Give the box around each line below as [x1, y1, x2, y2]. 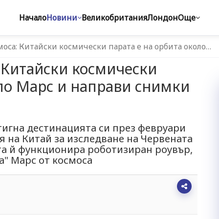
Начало [19, 12, 46, 23]
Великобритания [82, 12, 147, 23]
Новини [46, 12, 77, 23]
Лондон [147, 12, 178, 23]
